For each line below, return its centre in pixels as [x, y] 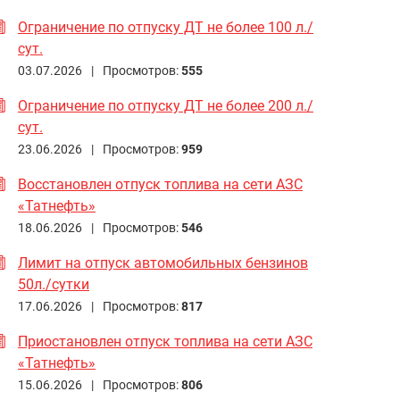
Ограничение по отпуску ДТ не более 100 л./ [166, 27]
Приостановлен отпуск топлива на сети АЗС [165, 341]
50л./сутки [54, 284]
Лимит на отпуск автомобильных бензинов [163, 262]
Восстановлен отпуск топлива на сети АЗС [160, 184]
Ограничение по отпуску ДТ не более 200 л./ [166, 105]
